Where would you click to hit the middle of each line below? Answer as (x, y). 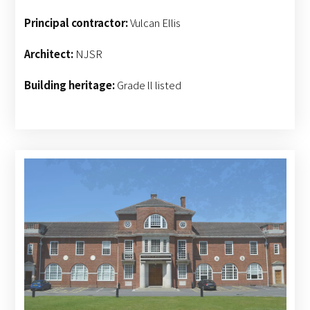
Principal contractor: (76, 22)
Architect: (48, 53)
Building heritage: (69, 84)
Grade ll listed (150, 84)
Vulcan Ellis (155, 22)
